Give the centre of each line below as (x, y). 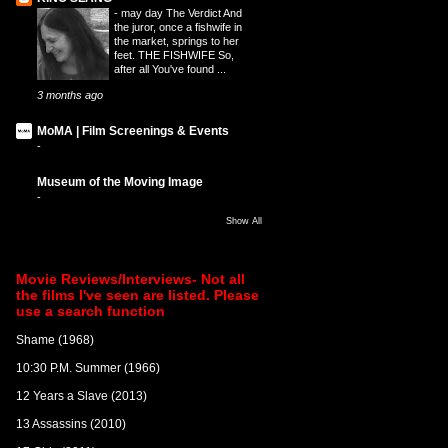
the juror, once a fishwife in (177, 26)
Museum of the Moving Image (119, 181)
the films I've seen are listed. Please (137, 295)
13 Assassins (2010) (70, 424)
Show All (243, 220)
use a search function (90, 311)
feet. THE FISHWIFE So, (173, 54)
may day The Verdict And (181, 12)
